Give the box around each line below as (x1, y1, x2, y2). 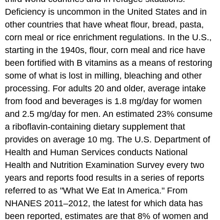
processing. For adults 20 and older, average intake (5, 83, 206, 93)
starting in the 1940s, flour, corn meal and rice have (5, 45, 206, 55)
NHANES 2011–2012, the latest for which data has (5, 198, 203, 208)
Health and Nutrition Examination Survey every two (5, 160, 205, 170)
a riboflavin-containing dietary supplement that (5, 121, 186, 132)
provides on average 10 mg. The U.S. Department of (5, 134, 211, 144)
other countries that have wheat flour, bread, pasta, (5, 19, 204, 29)
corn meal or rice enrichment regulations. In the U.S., (5, 32, 212, 42)
